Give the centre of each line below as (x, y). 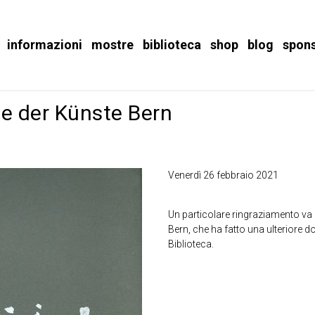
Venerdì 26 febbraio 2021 (223, 175)
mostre (112, 45)
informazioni (45, 45)
